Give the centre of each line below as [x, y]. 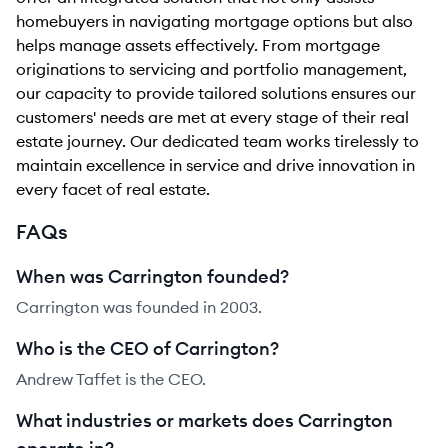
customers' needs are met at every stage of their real [212, 117]
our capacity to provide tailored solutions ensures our [216, 93]
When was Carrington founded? [152, 276]
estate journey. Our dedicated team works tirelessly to [217, 141]
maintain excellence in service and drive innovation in [215, 165]
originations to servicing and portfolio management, [211, 69]
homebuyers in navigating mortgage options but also [214, 21]
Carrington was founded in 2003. [139, 307]
